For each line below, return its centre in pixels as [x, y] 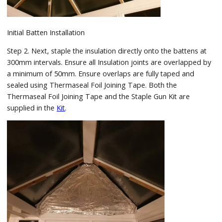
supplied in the [32, 108]
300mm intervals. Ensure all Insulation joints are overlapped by [109, 62]
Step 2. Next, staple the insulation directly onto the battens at [107, 51]
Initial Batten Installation [46, 32]
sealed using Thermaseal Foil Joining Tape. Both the [92, 85]
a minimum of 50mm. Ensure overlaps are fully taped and [101, 74]
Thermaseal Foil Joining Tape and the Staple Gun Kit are [99, 97]
